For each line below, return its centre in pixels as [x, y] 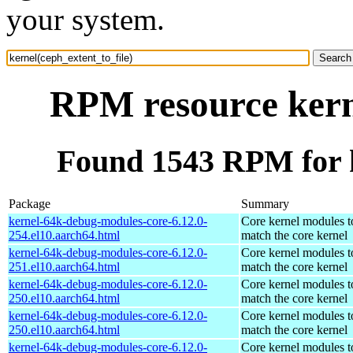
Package [30, 203]
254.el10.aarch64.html [64, 235]
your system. [85, 19]
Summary [265, 203]
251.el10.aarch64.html [64, 266]
